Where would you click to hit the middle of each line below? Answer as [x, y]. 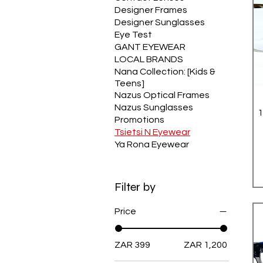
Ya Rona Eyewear [152, 144]
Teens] [129, 83]
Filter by [135, 187]
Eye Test [133, 35]
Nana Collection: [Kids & [165, 72]
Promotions [139, 120]
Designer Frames [151, 10]
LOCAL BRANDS [149, 59]
